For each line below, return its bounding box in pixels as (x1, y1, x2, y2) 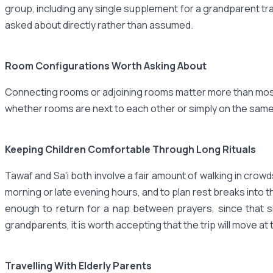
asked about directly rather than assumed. (5, 18, 193, 32)
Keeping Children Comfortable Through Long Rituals (5, 142, 256, 156)
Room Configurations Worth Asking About (5, 58, 207, 73)
